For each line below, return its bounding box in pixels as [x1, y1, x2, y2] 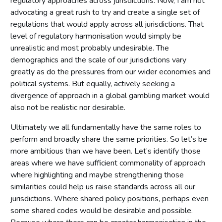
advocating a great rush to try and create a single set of [10, 6, 200, 18]
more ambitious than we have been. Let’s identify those [10, 145, 201, 157]
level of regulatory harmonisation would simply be [10, 30, 181, 42]
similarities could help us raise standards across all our [10, 181, 195, 192]
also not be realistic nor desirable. [10, 102, 125, 113]
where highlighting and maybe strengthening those [10, 169, 184, 180]
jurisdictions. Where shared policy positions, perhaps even [10, 193, 209, 204]
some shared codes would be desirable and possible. [10, 205, 193, 216]
